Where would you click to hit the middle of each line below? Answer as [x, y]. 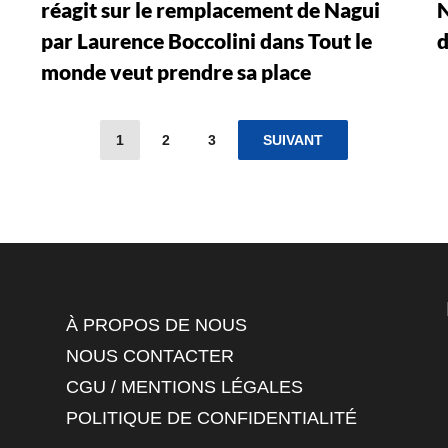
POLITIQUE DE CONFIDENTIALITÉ [211, 417]
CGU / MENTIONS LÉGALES [184, 386]
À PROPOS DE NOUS [156, 324]
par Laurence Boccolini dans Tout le [206, 40]
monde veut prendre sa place [175, 71]
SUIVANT [293, 139]
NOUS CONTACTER [149, 355]
